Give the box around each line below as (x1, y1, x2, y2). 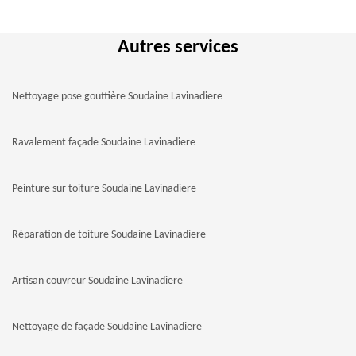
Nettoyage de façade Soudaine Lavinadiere (12, 321, 202, 333)
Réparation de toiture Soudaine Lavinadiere (12, 229, 206, 241)
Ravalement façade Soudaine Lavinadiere (12, 137, 195, 149)
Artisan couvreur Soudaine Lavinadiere (12, 275, 183, 287)
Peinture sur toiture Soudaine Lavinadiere (12, 183, 196, 195)
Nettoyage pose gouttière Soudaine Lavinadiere (12, 91, 222, 103)
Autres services (118, 38, 238, 57)
